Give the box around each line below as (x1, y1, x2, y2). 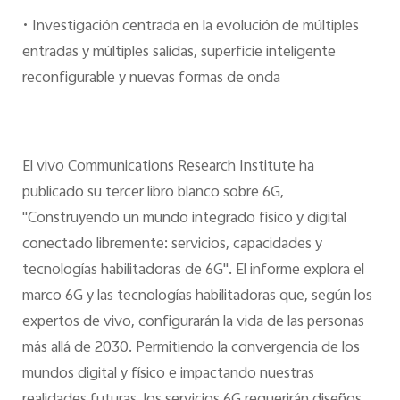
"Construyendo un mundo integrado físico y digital (21, 206, 346, 232)
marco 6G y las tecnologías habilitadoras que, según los (21, 284, 372, 310)
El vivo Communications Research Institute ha (21, 154, 314, 180)
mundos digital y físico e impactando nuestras (21, 362, 314, 387)
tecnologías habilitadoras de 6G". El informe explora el (21, 258, 364, 284)
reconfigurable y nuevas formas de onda (21, 65, 280, 91)
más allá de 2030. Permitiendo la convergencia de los (21, 336, 360, 362)
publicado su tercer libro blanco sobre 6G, (21, 180, 284, 206)
